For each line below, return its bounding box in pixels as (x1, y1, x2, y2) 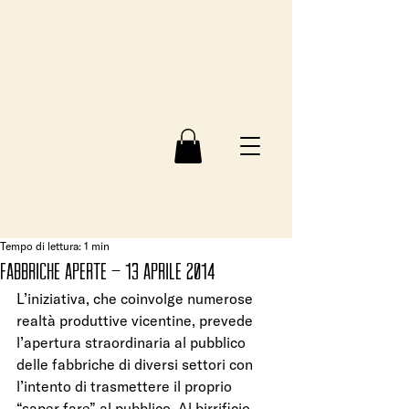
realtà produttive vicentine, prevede (16, 311, 257, 330)
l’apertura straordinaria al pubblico (16, 333, 249, 352)
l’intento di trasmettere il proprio (16, 377, 236, 396)
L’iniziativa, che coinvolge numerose (16, 289, 257, 309)
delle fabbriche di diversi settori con (16, 355, 257, 374)
